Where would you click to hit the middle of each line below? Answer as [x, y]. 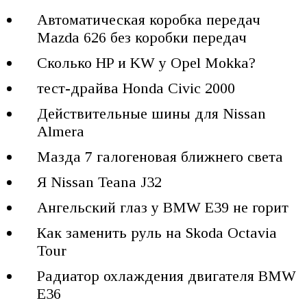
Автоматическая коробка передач [149, 20]
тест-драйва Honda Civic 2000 [136, 88]
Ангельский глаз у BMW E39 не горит [163, 208]
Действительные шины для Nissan [152, 114]
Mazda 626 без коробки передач [142, 38]
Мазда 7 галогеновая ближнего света [160, 157]
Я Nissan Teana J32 [100, 182]
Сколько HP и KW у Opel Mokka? [147, 63]
